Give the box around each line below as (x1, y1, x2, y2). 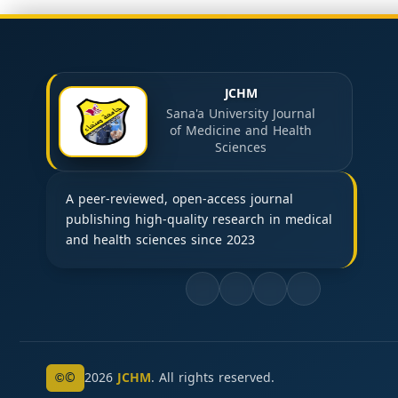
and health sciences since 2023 (66, 228, 255, 252)
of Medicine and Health (170, 119, 312, 143)
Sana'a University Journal (166, 102, 315, 126)
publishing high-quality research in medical (66, 208, 332, 232)
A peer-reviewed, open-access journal (66, 187, 293, 211)
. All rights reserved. (151, 366, 275, 390)
